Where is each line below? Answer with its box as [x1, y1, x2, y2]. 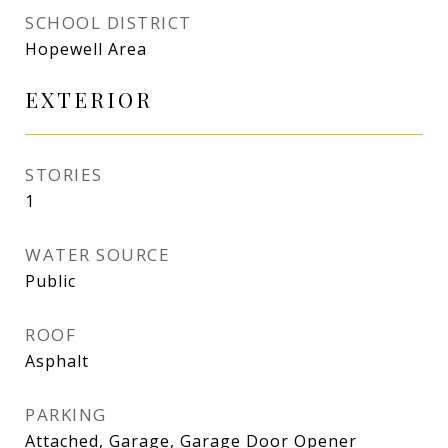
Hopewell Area [25, 38, 147, 60]
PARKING [25, 403, 107, 426]
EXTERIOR [25, 85, 153, 113]
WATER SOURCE [25, 243, 170, 266]
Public [25, 270, 76, 292]
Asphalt [25, 350, 89, 372]
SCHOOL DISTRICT [25, 11, 192, 34]
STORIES [25, 163, 103, 186]
